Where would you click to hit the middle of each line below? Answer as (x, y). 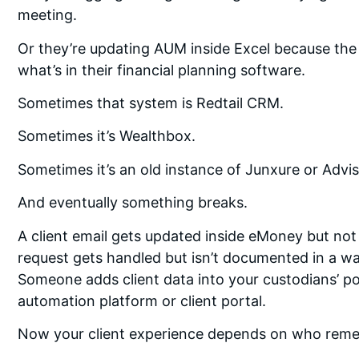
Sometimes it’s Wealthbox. (107, 136)
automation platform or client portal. (142, 301)
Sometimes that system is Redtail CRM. (151, 103)
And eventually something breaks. (133, 203)
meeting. (47, 15)
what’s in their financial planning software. (161, 70)
